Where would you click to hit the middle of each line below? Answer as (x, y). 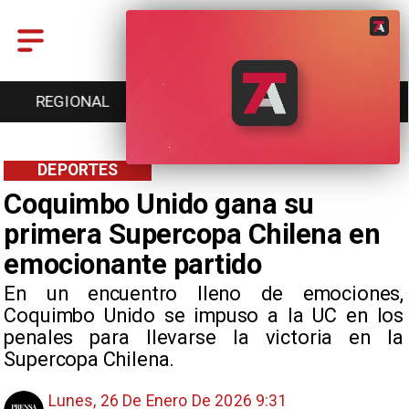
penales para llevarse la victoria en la (204, 337)
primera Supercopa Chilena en (192, 234)
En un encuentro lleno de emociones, (204, 293)
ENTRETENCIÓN (73, 102)
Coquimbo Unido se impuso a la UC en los (204, 315)
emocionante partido (133, 264)
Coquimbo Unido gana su (159, 204)
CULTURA (335, 102)
